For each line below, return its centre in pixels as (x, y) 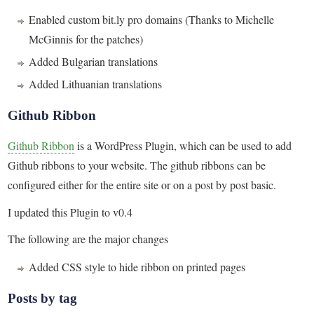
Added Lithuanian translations (96, 84)
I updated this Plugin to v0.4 (70, 212)
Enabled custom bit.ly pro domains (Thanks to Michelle (152, 20)
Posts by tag (43, 299)
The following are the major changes (88, 239)
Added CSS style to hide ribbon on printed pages (137, 267)
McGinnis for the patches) (86, 39)
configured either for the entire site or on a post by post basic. (142, 185)
